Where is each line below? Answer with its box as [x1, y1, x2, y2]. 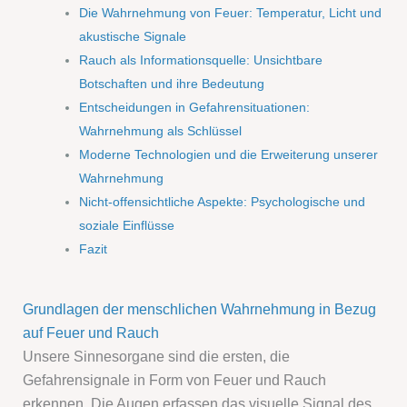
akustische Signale [79, 29, 187, 45]
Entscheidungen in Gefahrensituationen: [79, 100, 311, 115]
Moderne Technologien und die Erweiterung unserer [79, 147, 379, 163]
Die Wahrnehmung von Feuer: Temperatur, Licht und [79, 5, 382, 21]
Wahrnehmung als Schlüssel [79, 124, 243, 139]
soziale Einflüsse [79, 218, 175, 233]
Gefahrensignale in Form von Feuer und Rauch [23, 372, 327, 389]
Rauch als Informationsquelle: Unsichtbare [79, 53, 323, 68]
